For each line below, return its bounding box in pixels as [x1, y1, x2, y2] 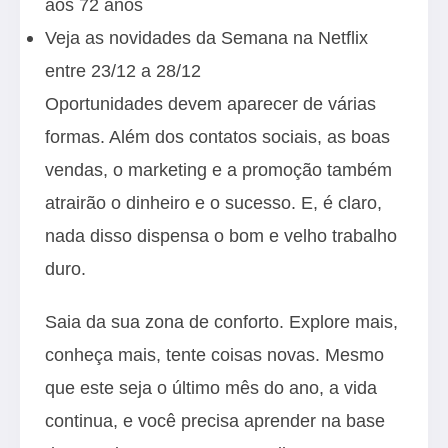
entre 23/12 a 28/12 [45, 60, 201, 81]
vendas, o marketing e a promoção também [45, 159, 392, 180]
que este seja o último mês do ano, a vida [45, 377, 377, 398]
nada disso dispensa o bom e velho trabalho [45, 225, 397, 246]
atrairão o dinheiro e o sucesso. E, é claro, [45, 192, 382, 213]
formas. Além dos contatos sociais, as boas [45, 126, 390, 147]
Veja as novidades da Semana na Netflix [45, 27, 368, 48]
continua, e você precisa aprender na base [45, 410, 385, 431]
